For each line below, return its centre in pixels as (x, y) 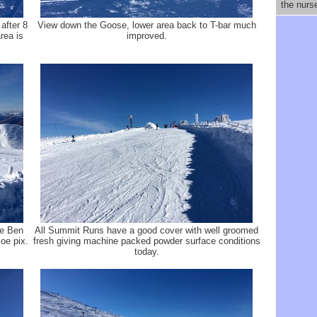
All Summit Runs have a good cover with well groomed (146, 230)
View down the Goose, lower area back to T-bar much (146, 25)
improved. (146, 36)
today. (146, 252)
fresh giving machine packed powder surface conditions (146, 241)
